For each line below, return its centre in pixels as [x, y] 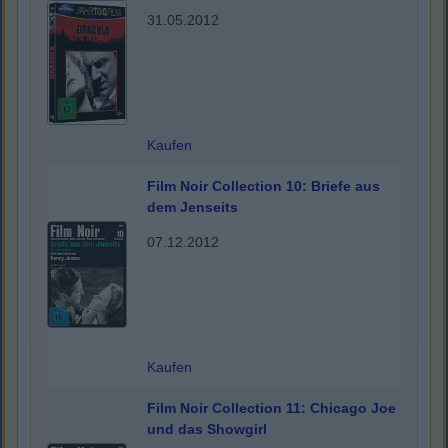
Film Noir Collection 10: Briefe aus [263, 186]
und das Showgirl [207, 429]
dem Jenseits [192, 207]
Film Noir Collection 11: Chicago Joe [271, 408]
